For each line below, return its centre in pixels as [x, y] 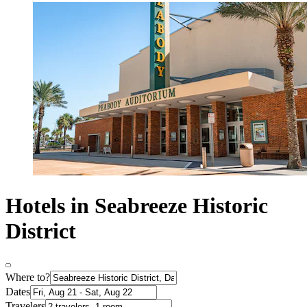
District [41, 231]
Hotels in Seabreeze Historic [137, 205]
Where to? [28, 278]
